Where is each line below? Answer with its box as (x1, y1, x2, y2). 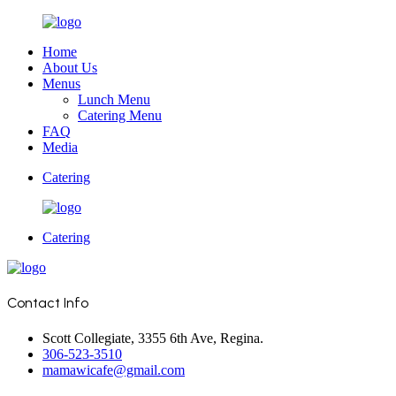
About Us (42, 60, 97, 75)
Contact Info (7, 294, 88, 312)
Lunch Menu (78, 92, 150, 107)
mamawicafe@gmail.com (42, 362, 185, 377)
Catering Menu (78, 108, 162, 123)
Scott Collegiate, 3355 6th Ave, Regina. (42, 330, 263, 346)
